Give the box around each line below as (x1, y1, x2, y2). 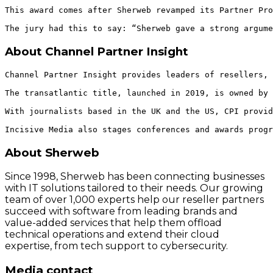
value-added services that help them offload (5, 217, 222, 229)
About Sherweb (5, 145, 99, 160)
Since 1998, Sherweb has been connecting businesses (5, 171, 264, 183)
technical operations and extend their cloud (5, 229, 219, 241)
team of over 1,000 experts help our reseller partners (5, 194, 264, 206)
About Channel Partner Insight (5, 44, 188, 59)
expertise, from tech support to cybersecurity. (5, 240, 228, 252)
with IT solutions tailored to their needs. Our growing (5, 182, 263, 194)
